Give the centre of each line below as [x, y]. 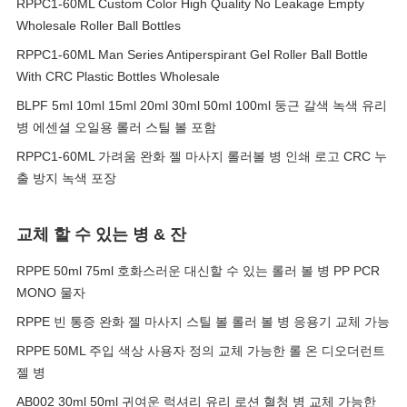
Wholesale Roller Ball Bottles [99, 25]
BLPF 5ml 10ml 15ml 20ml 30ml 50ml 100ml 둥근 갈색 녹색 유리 [202, 105]
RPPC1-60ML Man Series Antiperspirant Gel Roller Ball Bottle [192, 55]
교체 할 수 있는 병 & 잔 [101, 234]
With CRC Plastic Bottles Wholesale [118, 76]
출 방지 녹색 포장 [66, 178]
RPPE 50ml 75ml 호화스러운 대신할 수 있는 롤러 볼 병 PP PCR [198, 271]
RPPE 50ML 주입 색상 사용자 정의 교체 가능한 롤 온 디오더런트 [201, 351]
